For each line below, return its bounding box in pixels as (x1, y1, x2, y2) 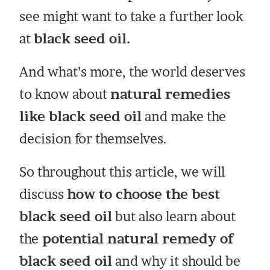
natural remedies (110, 86, 231, 102)
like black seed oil (19, 108, 142, 124)
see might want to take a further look (19, 8, 244, 24)
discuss (19, 186, 67, 202)
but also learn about (112, 208, 236, 224)
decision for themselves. (19, 130, 168, 146)
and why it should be (112, 253, 241, 269)
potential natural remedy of (39, 230, 235, 246)
